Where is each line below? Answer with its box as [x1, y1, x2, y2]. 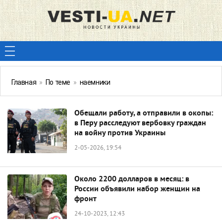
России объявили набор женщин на [74, 184, 200, 194]
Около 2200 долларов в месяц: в [74, 174, 189, 184]
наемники [79, 78, 111, 86]
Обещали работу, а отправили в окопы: [74, 109, 213, 118]
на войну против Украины [74, 128, 166, 138]
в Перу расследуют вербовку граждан [74, 118, 206, 128]
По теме [45, 78, 71, 86]
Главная [11, 78, 37, 86]
